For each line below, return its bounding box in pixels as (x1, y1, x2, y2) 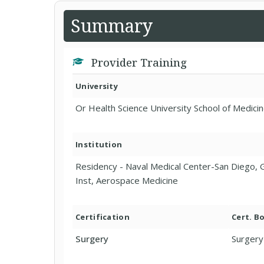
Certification (75, 212, 130, 222)
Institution (75, 139, 123, 150)
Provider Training (88, 55, 187, 70)
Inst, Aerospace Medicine (75, 174, 178, 186)
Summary (71, 14, 153, 38)
